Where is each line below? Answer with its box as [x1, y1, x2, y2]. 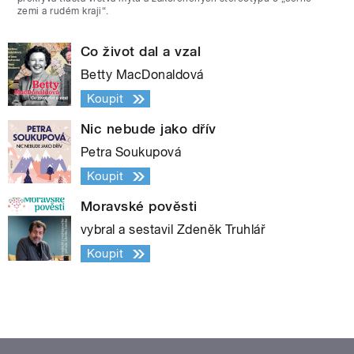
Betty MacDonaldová [81, 67, 204, 83]
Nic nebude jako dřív [81, 121, 217, 137]
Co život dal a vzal [81, 43, 201, 60]
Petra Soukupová [81, 145, 182, 160]
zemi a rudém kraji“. [17, 6, 109, 17]
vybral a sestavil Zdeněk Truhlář [81, 222, 265, 238]
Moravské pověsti [81, 198, 198, 215]
